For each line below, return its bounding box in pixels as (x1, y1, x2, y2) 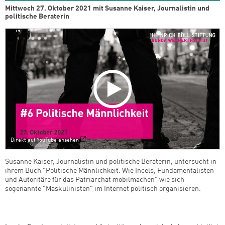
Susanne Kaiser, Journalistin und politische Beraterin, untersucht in (5, 158, 216, 165)
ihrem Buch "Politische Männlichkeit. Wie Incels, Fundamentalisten (5, 167, 214, 174)
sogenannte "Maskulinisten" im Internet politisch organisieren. (5, 185, 201, 192)
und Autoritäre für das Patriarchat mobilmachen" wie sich (5, 176, 184, 183)
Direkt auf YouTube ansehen (11, 137, 79, 144)
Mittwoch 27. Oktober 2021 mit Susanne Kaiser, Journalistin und (5, 5, 209, 13)
